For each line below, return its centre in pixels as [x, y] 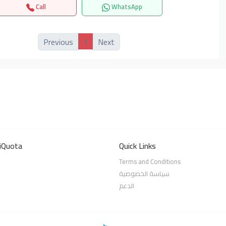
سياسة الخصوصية [144, 173]
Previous [59, 42]
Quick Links [137, 146]
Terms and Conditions [150, 161]
